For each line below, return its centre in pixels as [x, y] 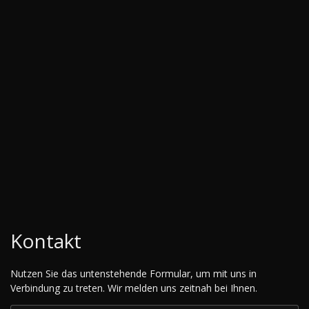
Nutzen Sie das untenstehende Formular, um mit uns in [133, 274]
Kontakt [46, 241]
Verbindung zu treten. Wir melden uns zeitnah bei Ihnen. [134, 288]
